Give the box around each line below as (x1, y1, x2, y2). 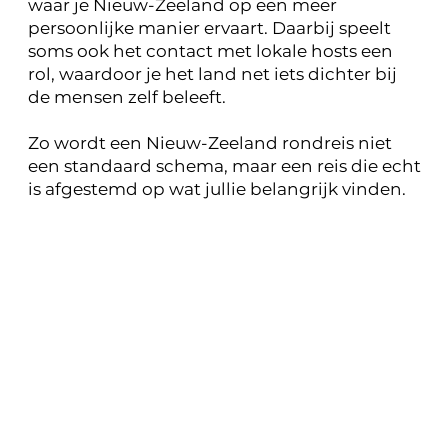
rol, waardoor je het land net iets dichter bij (27, 64, 397, 85)
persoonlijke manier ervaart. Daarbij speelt (27, 18, 391, 39)
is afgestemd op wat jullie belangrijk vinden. (27, 179, 406, 200)
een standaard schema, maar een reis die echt (27, 156, 421, 177)
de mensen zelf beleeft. (27, 87, 226, 108)
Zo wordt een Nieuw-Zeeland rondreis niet (27, 133, 392, 154)
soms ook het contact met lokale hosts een (27, 41, 393, 62)
